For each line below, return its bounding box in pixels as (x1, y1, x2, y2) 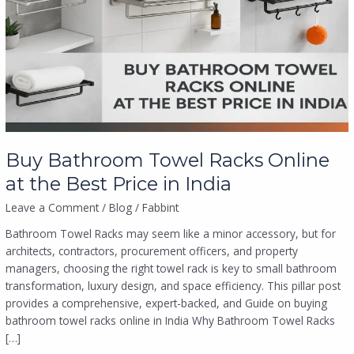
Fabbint (142, 199, 179, 215)
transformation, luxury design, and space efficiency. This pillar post (6, 278, 341, 294)
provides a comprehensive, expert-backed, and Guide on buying (6, 296, 328, 311)
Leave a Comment (6, 199, 100, 215)
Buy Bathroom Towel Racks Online (6, 148, 330, 171)
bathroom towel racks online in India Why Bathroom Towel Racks (6, 313, 336, 329)
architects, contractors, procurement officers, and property (6, 243, 299, 259)
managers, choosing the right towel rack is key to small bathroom (6, 261, 337, 277)
